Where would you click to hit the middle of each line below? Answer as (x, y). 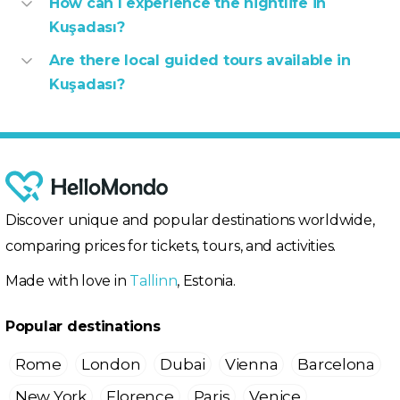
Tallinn (154, 281)
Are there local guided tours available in (200, 61)
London (111, 365)
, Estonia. (206, 281)
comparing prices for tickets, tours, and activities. (171, 246)
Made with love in (68, 281)
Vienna (251, 365)
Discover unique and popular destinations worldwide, (190, 221)
